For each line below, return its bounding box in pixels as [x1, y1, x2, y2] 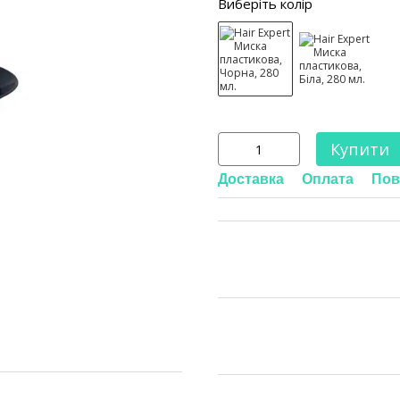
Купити [330, 138, 389, 160]
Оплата [302, 171, 354, 187]
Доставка [218, 171, 284, 187]
